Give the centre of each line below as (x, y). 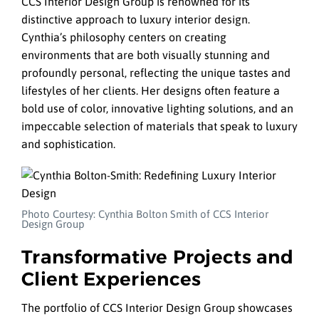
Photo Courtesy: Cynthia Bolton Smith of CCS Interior (145, 214)
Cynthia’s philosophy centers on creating (124, 37)
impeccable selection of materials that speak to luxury (159, 126)
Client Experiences (111, 279)
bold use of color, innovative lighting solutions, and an (157, 109)
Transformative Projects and (158, 257)
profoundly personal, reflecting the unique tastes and (156, 73)
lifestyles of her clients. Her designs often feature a (151, 91)
